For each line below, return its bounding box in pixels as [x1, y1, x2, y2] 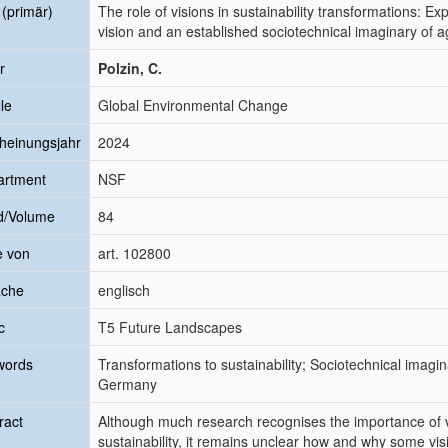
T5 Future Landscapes [98, 317, 242, 337]
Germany [98, 374, 157, 394]
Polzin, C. [98, 58, 162, 78]
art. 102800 [98, 243, 171, 263]
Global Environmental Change [98, 95, 288, 115]
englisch [98, 280, 150, 300]
